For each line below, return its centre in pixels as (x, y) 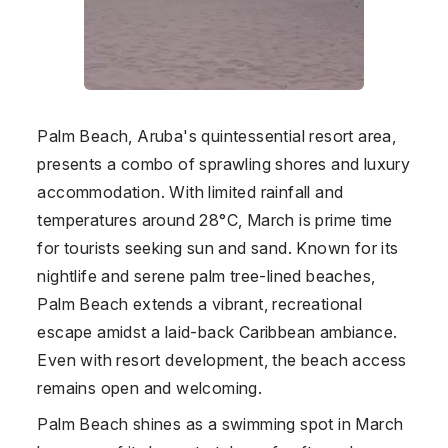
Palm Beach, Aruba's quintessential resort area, (217, 135)
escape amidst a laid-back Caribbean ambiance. (217, 331)
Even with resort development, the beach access (222, 359)
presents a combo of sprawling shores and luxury (224, 163)
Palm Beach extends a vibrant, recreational (200, 303)
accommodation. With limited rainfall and (190, 191)
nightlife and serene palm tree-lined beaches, (206, 275)
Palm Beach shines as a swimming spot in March (220, 423)
